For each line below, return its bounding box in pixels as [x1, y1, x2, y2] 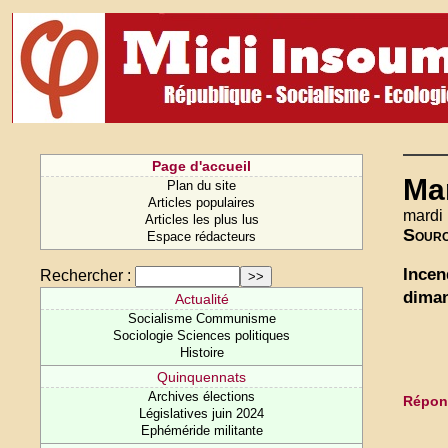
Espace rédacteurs [147, 229, 257, 244]
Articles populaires [148, 195, 256, 210]
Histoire [179, 345, 224, 360]
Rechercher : [40, 267, 132, 284]
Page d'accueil [152, 158, 252, 174]
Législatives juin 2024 [139, 406, 265, 421]
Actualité [174, 291, 229, 307]
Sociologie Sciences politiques [113, 328, 291, 343]
